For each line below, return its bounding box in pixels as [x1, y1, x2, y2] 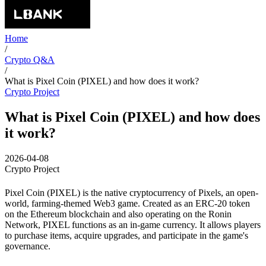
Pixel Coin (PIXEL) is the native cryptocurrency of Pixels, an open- [5, 187, 258, 198]
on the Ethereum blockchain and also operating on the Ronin [5, 208, 232, 219]
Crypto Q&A [5, 55, 55, 65]
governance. [5, 240, 50, 251]
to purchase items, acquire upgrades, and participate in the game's [5, 230, 248, 240]
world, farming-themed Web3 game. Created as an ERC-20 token [5, 198, 250, 208]
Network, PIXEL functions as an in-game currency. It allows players [5, 219, 261, 230]
